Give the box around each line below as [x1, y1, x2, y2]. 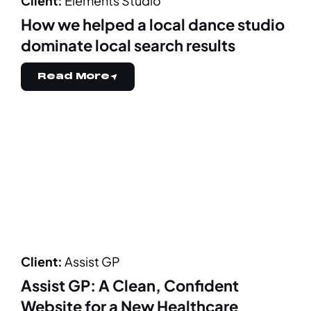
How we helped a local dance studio [21, 15, 285, 35]
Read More [37, 71, 110, 83]
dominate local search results [21, 35, 235, 56]
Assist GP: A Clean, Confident [21, 276, 239, 296]
